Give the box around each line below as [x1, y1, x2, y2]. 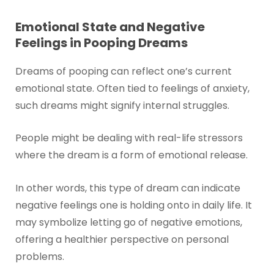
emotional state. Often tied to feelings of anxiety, [15, 81, 250, 95]
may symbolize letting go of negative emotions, [15, 215, 242, 230]
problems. [15, 250, 64, 264]
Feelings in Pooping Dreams [15, 34, 188, 51]
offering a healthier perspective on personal [15, 232, 229, 247]
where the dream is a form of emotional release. [15, 148, 248, 163]
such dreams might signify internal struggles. [15, 98, 229, 113]
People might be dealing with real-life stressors [15, 131, 243, 146]
